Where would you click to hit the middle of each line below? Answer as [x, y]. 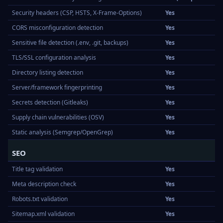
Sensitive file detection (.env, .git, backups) [70, 43]
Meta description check [44, 184]
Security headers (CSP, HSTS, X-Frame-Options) [77, 13]
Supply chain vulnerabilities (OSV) [58, 117]
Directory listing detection [48, 72]
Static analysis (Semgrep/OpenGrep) [62, 132]
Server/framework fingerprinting [57, 87]
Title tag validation [37, 169]
